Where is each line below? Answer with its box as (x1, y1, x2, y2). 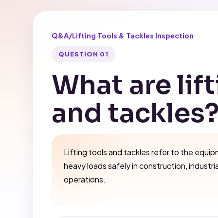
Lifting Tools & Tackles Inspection (72, 31, 194, 40)
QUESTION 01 (58, 50, 109, 58)
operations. (64, 174, 106, 185)
